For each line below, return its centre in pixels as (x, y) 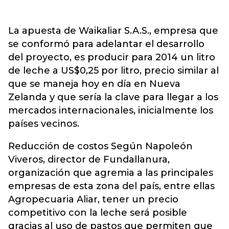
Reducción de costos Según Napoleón (100, 146)
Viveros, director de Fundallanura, (89, 159)
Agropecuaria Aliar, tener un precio (93, 199)
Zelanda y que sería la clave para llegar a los (113, 97)
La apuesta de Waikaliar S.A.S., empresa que (113, 31)
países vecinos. (44, 124)
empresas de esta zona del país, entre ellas (111, 186)
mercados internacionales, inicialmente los (111, 110)
